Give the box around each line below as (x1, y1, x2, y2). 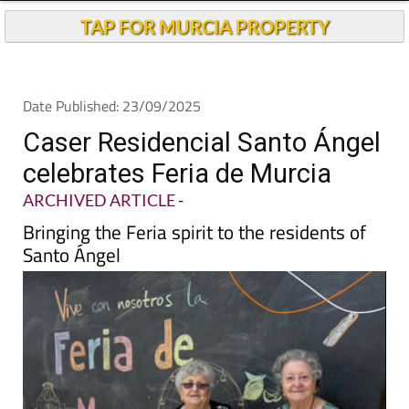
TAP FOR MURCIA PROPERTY (79, 16, 330, 37)
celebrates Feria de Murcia (23, 158, 331, 189)
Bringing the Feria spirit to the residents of (23, 217, 366, 246)
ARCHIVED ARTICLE (23, 190, 175, 210)
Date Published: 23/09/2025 (23, 95, 201, 117)
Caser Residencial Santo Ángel (23, 127, 381, 158)
